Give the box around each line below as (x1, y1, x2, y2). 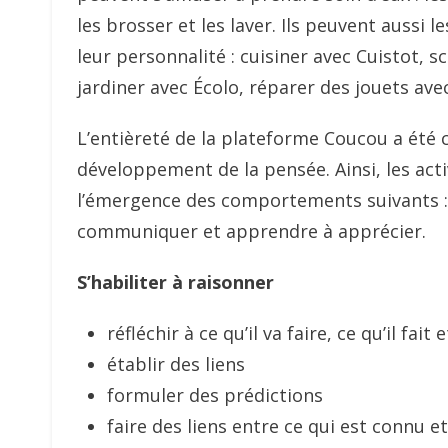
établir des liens (107, 352, 245, 376)
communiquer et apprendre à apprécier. (77, 219, 426, 243)
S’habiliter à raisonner (77, 270, 274, 294)
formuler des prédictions (107, 383, 323, 407)
